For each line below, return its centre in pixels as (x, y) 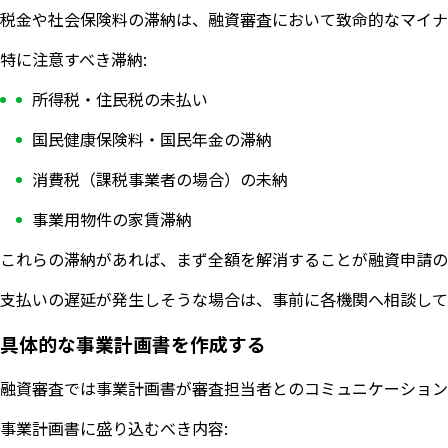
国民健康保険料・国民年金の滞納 (152, 138)
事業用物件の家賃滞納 (112, 218)
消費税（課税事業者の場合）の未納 (160, 178)
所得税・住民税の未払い (120, 98)
